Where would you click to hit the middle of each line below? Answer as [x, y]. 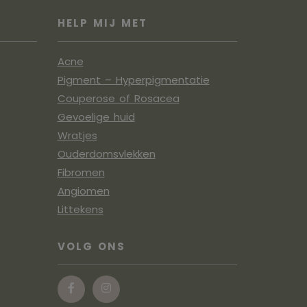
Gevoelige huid [96, 117]
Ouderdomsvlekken [106, 154]
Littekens [80, 210]
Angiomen [83, 191]
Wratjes [77, 136]
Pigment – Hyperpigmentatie [133, 80]
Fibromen [81, 173]
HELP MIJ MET [102, 23]
